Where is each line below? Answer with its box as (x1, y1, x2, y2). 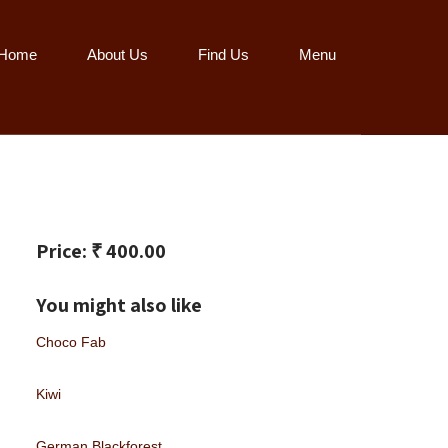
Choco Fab (35, 334, 106, 351)
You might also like (35, 292, 202, 319)
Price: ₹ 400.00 (35, 238, 166, 265)
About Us (87, 46, 148, 63)
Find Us (198, 46, 249, 63)
